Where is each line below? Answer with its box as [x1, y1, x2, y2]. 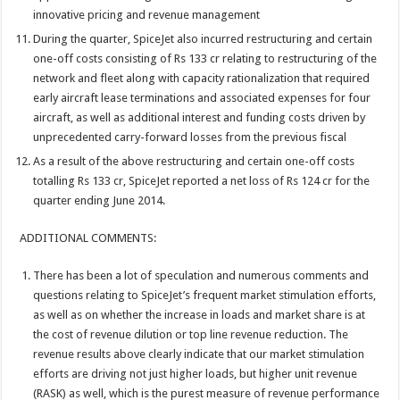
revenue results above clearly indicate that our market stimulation [33, 346, 365, 361]
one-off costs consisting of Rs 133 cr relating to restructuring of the [33, 51, 378, 65]
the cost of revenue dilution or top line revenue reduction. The [33, 327, 349, 341]
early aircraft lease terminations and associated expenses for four [33, 90, 371, 104]
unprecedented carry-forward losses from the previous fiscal [33, 129, 347, 144]
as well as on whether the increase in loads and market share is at [33, 307, 366, 321]
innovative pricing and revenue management [33, 7, 261, 21]
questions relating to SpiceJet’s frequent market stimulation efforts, [33, 287, 377, 302]
